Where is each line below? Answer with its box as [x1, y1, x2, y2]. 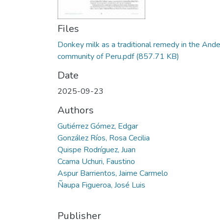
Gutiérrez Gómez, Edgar [57, 121, 138, 132]
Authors [57, 104, 94, 117]
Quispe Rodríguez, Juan [57, 144, 136, 155]
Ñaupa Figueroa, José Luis [57, 180, 145, 191]
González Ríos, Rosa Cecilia [57, 133, 150, 143]
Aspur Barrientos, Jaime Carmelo [57, 168, 168, 179]
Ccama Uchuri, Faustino [57, 156, 135, 167]
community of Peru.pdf [57, 51, 134, 62]
